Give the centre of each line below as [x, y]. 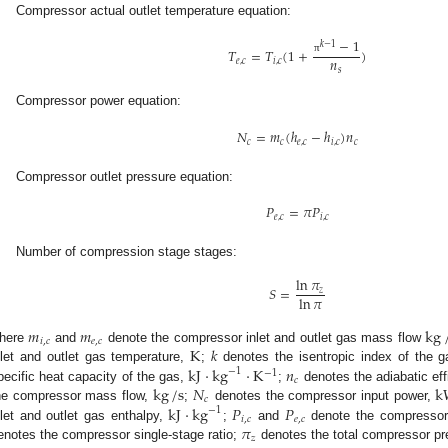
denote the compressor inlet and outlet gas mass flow [264, 337]
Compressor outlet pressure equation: [125, 176]
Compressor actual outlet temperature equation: [154, 11]
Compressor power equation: [99, 101]
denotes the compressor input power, [323, 395]
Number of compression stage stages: [127, 251]
